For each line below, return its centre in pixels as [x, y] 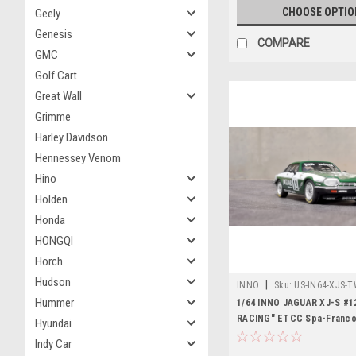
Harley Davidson [72, 137]
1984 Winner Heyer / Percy [295, 334]
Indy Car [53, 344]
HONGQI [54, 241]
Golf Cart [56, 75]
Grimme [53, 117]
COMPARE [284, 43]
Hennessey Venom [78, 158]
